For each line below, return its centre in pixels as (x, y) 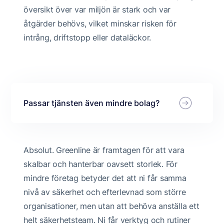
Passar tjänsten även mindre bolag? (92, 103)
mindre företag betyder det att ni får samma (105, 178)
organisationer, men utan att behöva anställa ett (111, 206)
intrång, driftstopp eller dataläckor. (87, 38)
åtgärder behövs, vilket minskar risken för (100, 24)
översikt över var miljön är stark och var (97, 10)
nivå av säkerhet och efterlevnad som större (105, 192)
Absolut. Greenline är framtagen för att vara (104, 150)
